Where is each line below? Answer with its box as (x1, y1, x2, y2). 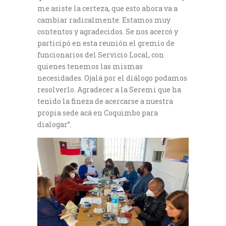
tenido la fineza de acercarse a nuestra (37, 96, 173, 106)
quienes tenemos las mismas (37, 62, 143, 72)
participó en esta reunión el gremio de (37, 38, 175, 48)
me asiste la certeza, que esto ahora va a (37, 4, 178, 14)
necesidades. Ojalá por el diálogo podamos (37, 73, 187, 83)
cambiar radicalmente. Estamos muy (37, 15, 171, 25)
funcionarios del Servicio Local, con (37, 50, 164, 60)
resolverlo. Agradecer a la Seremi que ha (37, 85, 181, 95)
